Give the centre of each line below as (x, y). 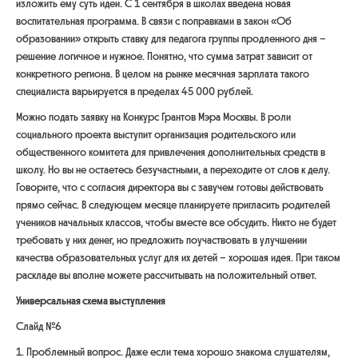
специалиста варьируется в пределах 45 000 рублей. (135, 91)
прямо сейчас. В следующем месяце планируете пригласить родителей (173, 205)
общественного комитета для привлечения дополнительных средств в (171, 152)
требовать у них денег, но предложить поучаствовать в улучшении (161, 240)
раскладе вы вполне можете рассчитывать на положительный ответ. (166, 275)
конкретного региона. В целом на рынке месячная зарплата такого (163, 74)
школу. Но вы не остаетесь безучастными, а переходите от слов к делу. (173, 170)
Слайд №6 (39, 326)
